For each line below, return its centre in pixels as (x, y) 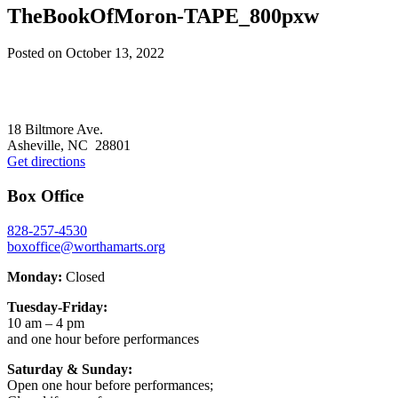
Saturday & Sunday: (70, 369)
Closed (84, 276)
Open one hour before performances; (110, 385)
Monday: (35, 276)
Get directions (46, 162)
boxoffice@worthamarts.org (86, 246)
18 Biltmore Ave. (55, 130)
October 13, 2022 (115, 53)
